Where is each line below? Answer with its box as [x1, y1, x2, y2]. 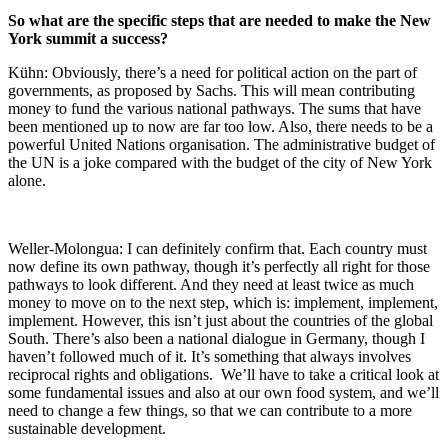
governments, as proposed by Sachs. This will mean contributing [8, 81, 415, 99]
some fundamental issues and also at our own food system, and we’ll [8, 383, 439, 401]
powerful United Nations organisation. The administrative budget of [8, 135, 435, 153]
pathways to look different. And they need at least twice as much [8, 275, 414, 293]
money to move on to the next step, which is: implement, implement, [8, 293, 438, 311]
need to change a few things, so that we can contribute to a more [8, 401, 412, 419]
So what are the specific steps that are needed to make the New [8, 11, 431, 29]
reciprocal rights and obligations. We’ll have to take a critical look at [8, 365, 439, 383]
